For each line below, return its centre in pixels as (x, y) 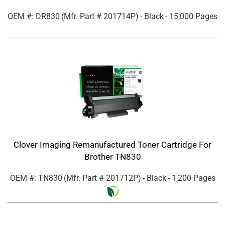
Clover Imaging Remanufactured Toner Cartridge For (113, 145)
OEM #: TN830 (36, 178)
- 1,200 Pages (191, 178)
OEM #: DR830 (34, 17)
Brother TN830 (113, 157)
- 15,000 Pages (191, 17)
